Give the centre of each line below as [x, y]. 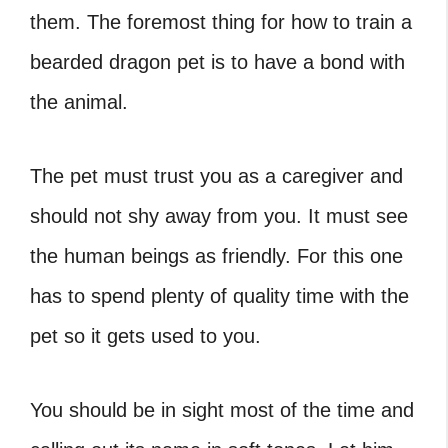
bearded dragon [100, 61]
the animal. [79, 101]
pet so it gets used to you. [145, 335]
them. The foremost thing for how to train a [221, 21]
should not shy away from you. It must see [219, 215]
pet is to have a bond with [288, 61]
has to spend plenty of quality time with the [219, 295]
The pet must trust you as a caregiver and [216, 175]
